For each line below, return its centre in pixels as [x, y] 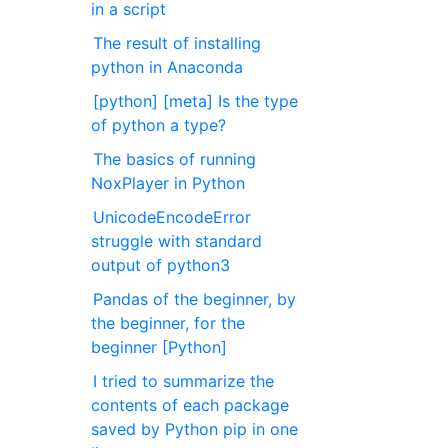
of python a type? [159, 125]
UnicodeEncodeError [172, 217]
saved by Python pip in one [195, 429]
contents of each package [190, 405]
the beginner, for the [168, 323]
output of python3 [161, 265]
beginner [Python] [159, 347]
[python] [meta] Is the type [196, 101]
